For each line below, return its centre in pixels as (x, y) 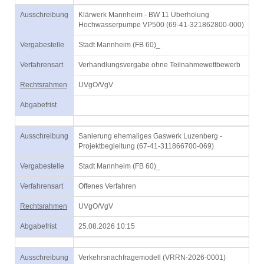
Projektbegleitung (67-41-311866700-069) (146, 146)
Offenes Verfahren (107, 186)
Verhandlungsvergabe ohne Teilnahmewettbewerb (159, 65)
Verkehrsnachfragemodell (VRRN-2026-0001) (152, 258)
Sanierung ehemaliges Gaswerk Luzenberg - (150, 136)
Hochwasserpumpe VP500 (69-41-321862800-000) (161, 25)
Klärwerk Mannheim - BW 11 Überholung (144, 15)
